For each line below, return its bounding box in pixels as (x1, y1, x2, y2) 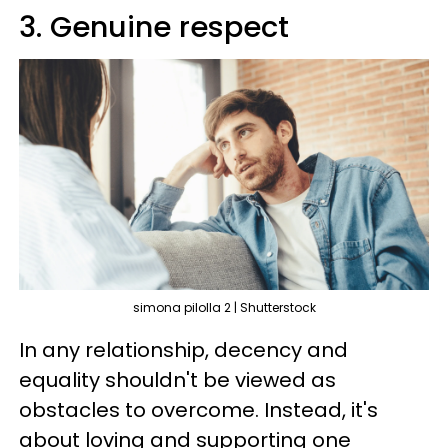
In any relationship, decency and (19, 335, 348, 364)
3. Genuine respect (19, 7, 289, 48)
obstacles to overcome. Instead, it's (19, 395, 378, 424)
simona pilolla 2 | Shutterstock (132, 298, 316, 316)
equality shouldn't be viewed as (19, 365, 336, 394)
